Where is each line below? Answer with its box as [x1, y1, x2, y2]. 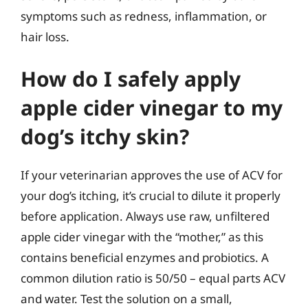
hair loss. [21, 28, 69, 45]
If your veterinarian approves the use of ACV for [21, 167, 283, 183]
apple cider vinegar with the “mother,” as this [21, 229, 263, 245]
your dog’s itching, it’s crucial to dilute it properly [21, 188, 280, 203]
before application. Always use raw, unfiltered [21, 208, 269, 224]
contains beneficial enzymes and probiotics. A [21, 250, 269, 265]
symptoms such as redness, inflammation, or [21, 8, 267, 24]
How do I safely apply [21, 65, 241, 93]
